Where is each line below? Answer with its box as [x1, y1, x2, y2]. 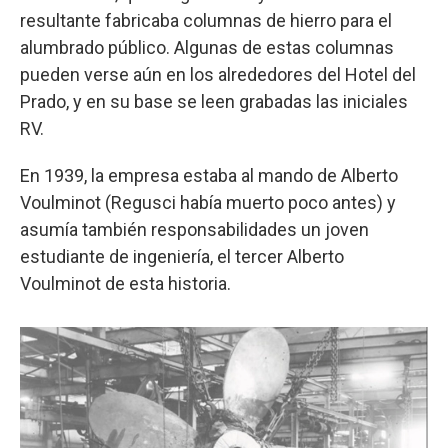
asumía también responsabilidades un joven [20, 219, 369, 241]
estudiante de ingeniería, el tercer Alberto [20, 246, 344, 268]
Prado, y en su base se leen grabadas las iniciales [20, 91, 408, 113]
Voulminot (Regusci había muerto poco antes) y [20, 192, 396, 214]
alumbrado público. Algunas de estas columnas [20, 37, 394, 59]
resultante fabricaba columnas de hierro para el [20, 10, 392, 32]
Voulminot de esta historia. [20, 273, 231, 295]
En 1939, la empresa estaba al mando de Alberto [20, 165, 398, 187]
